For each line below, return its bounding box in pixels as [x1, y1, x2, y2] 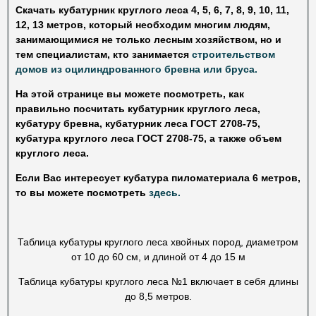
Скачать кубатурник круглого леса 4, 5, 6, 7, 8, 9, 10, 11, [16, 4, 289, 16]
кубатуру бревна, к [16, 117, 110, 129]
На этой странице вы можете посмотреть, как [16, 87, 244, 99]
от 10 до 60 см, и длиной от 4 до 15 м [71, 250, 245, 262]
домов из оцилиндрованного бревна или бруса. [16, 63, 257, 75]
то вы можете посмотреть [16, 186, 149, 198]
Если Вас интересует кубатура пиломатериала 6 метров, [16, 171, 300, 183]
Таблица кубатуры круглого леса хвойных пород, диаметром [18, 236, 298, 248]
